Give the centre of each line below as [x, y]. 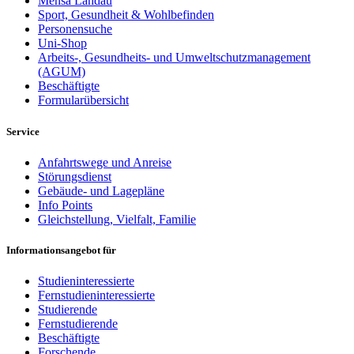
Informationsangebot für [61, 250]
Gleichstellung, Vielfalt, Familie [117, 219]
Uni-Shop [62, 43]
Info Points [65, 205]
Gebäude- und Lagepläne [101, 190]
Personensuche [75, 29]
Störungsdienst [75, 176]
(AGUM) [62, 72]
